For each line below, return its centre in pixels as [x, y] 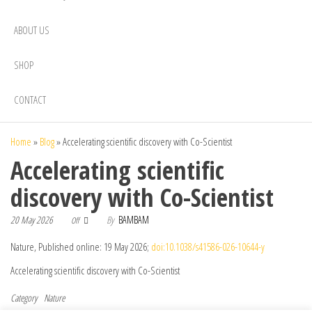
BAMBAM [134, 220]
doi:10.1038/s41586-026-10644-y [208, 247]
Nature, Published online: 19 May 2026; [81, 247]
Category [24, 298]
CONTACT [30, 99]
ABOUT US [32, 30]
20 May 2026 [32, 220]
